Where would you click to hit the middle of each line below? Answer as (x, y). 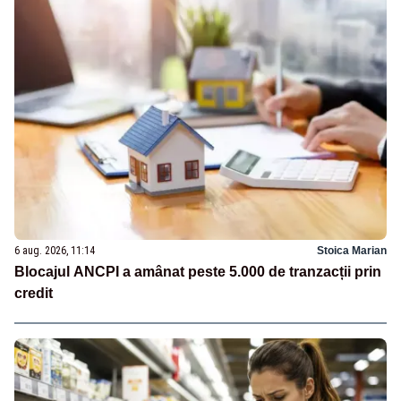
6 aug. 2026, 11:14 (55, 250)
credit (34, 293)
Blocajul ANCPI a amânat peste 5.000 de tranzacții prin (198, 271)
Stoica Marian (352, 250)
